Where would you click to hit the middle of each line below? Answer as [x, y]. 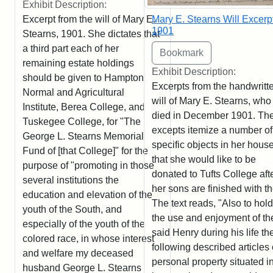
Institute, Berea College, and [84, 107]
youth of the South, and [72, 209]
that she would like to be [204, 160]
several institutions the [71, 180]
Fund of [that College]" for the [85, 151]
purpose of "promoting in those [88, 165]
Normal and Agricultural [73, 92]
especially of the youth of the [84, 224]
